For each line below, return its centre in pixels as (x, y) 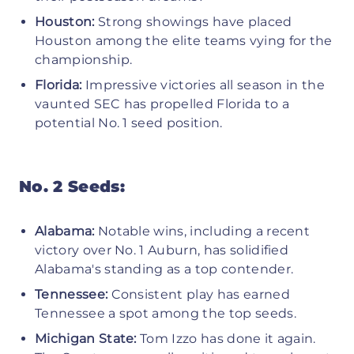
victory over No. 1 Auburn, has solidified (162, 250)
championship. (84, 59)
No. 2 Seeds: (72, 186)
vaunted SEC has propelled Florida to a (162, 104)
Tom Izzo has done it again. (228, 338)
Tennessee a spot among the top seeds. (166, 313)
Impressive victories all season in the (205, 85)
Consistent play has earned (200, 294)
